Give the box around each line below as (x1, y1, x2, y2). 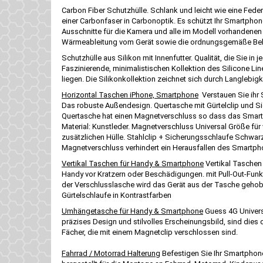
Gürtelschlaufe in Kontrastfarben (62, 191, 171, 200)
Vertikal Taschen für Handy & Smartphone (62, 159, 204, 168)
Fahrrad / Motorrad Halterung (62, 249, 160, 258)
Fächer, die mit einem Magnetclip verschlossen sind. (62, 228, 238, 237)
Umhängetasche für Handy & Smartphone (62, 207, 203, 215)
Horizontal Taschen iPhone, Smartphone (62, 90, 198, 99)
